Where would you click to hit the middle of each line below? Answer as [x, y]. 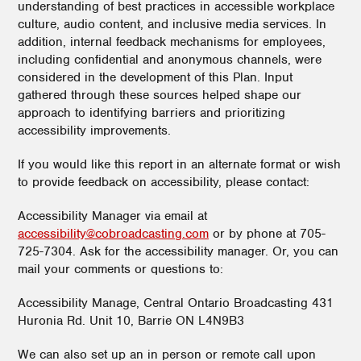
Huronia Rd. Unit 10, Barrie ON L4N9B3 [131, 321]
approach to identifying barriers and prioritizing [151, 113]
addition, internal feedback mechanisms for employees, [172, 42]
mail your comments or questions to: [122, 269]
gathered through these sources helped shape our [160, 95]
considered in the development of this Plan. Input [155, 77]
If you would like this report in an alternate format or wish [179, 164]
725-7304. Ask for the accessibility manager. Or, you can [178, 251]
